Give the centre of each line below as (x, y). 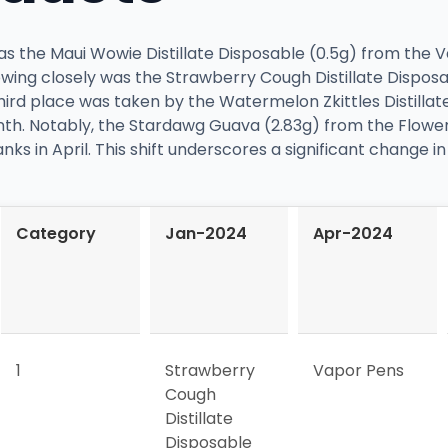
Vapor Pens (359, 370)
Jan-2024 (205, 233)
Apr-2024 (353, 233)
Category (55, 233)
